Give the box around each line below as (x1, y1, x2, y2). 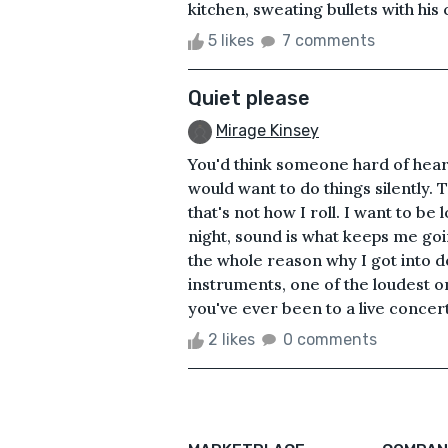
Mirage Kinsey (216, 120, 319, 140)
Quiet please (188, 85, 310, 110)
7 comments (282, 30, 375, 50)
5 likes (204, 30, 258, 50)
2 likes (204, 329, 259, 349)
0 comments (283, 329, 377, 349)
